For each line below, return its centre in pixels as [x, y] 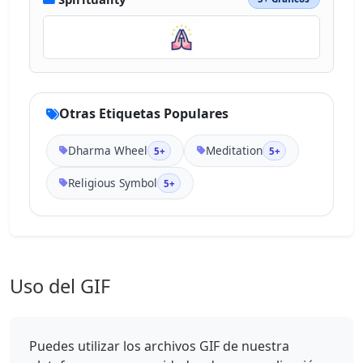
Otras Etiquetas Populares [144, 114]
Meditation [235, 151]
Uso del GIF [60, 286]
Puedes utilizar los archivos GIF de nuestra [159, 346]
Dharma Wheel [108, 151]
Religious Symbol [113, 183]
